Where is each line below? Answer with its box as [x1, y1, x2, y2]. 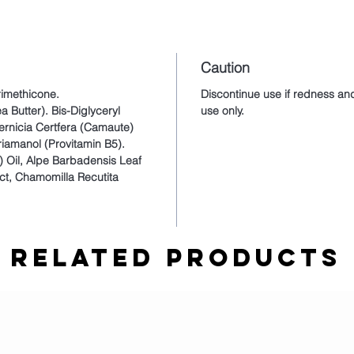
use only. [201, 104, 244, 119]
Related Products [10, 243, 341, 273]
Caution [201, 58, 250, 77]
